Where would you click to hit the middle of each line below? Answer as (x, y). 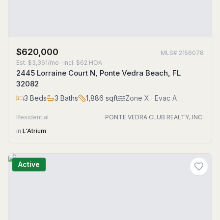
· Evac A (163, 98)
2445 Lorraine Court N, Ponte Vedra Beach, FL (98, 73)
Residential (32, 117)
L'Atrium (34, 131)
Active (29, 164)
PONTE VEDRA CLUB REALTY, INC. (154, 117)
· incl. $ (69, 63)
